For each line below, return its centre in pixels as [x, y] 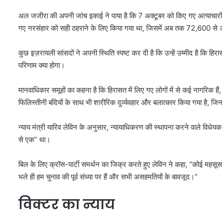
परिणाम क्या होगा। [42, 65]
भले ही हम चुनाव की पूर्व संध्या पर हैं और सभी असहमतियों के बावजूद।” [108, 176]
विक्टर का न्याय [67, 204]
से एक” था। [34, 139]
